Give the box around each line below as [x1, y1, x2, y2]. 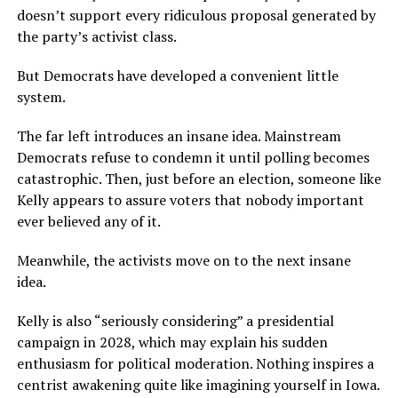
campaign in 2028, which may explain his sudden [16, 332, 328, 352]
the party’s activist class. [16, 27, 177, 46]
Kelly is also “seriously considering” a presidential [16, 311, 334, 330]
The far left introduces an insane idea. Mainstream [16, 126, 341, 146]
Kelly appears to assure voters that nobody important [16, 190, 364, 210]
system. [16, 87, 66, 107]
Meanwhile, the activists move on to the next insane [16, 251, 351, 270]
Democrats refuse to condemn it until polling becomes [16, 147, 370, 167]
